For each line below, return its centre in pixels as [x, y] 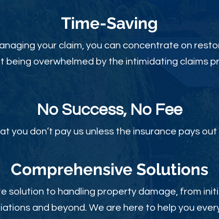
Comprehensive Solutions [109, 169]
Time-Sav [97, 23]
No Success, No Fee [109, 110]
